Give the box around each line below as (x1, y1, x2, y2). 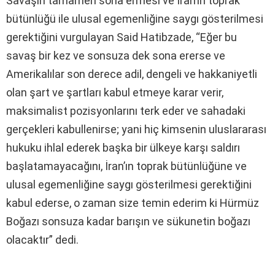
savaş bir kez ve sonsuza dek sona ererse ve (6, 48, 225, 62)
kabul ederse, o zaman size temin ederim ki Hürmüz (6, 196, 259, 209)
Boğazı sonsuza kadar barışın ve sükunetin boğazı (6, 214, 250, 228)
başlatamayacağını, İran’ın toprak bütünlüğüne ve (6, 159, 247, 172)
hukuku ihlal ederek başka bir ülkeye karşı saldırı (6, 141, 240, 154)
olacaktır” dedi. (6, 233, 79, 246)
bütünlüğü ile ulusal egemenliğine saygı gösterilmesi (6, 12, 263, 25)
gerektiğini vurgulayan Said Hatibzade (6, 30, 192, 44)
